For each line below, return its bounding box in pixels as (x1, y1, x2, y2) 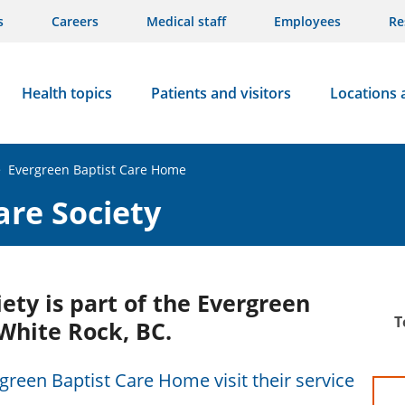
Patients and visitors (150, 83, 291, 103)
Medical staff (146, 13, 226, 30)
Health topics (21, 83, 112, 103)
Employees (274, 13, 341, 30)
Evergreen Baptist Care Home (8, 160, 186, 178)
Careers (52, 13, 99, 30)
